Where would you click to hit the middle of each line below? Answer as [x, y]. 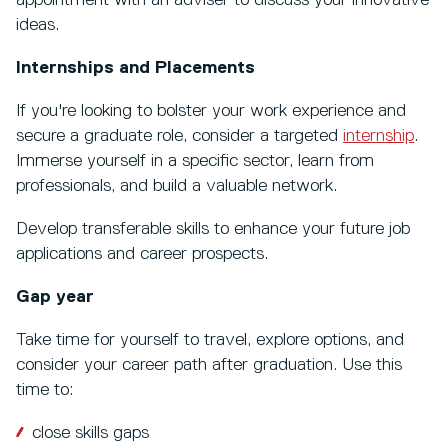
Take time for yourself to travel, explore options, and [210, 339]
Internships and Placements [135, 67]
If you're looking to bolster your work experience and [211, 110]
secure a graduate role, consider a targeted [179, 135]
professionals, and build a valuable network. [176, 185]
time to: [44, 389]
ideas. [42, 24]
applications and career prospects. [142, 253]
